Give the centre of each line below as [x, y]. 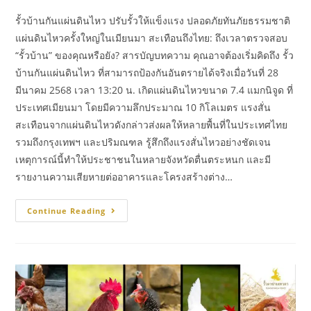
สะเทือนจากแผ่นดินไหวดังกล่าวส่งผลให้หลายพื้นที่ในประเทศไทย [152, 124]
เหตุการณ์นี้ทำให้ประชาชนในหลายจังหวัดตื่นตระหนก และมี [143, 159]
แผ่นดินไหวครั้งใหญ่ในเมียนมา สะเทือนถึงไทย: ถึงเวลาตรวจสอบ [152, 37]
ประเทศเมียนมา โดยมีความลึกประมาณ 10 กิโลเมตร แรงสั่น [143, 107]
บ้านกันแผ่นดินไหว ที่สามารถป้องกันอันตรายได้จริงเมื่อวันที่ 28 [147, 72]
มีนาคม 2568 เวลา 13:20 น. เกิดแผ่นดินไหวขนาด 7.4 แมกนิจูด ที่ [154, 90]
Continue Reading [67, 210]
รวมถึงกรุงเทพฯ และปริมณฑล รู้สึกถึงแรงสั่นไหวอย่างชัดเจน [143, 142]
